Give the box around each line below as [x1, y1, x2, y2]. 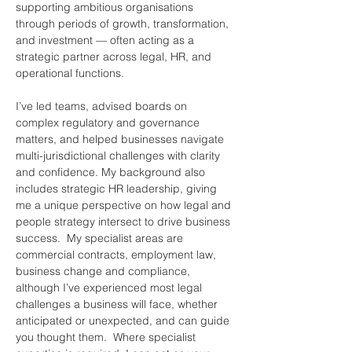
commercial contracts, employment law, [16, 247, 219, 262]
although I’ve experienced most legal [16, 280, 205, 295]
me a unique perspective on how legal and [16, 197, 234, 212]
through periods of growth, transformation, [16, 16, 232, 31]
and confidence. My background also [16, 164, 208, 179]
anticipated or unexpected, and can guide [16, 313, 233, 328]
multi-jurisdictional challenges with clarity [16, 148, 223, 163]
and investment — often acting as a [16, 32, 197, 47]
